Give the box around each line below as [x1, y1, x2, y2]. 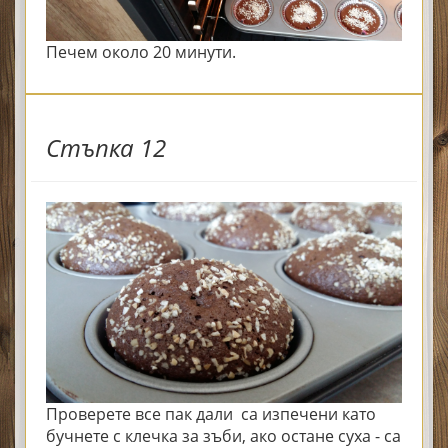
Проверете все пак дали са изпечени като [46, 402, 376, 425]
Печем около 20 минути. [46, 41, 240, 64]
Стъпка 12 [46, 131, 166, 165]
